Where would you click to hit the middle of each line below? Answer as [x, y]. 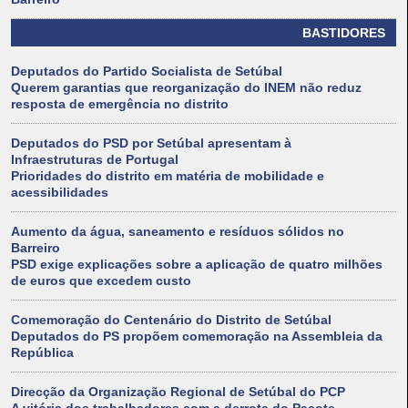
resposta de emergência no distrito [120, 104]
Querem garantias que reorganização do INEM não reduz [186, 88]
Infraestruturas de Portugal [95, 160]
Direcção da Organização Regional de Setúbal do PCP [178, 392]
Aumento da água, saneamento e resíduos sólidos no [178, 232]
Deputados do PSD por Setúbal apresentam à [151, 143]
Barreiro [36, 248]
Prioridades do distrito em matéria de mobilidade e [168, 176]
